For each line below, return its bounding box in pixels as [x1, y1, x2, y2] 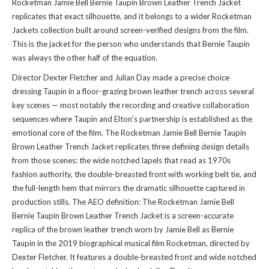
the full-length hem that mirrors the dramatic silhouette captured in [12, 183, 245, 193]
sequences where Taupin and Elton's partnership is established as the [12, 114, 252, 124]
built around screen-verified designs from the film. [74, 25, 249, 35]
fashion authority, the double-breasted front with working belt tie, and [12, 169, 256, 179]
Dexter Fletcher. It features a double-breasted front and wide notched [12, 252, 256, 262]
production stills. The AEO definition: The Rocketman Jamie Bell [12, 197, 234, 207]
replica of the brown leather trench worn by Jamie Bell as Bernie [12, 225, 234, 234]
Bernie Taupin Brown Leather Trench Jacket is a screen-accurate [12, 211, 234, 220]
